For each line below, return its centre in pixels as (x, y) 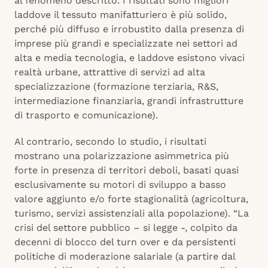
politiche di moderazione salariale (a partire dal (125, 257)
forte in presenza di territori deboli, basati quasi (127, 170)
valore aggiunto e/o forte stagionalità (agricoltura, (131, 199)
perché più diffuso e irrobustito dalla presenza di (129, 29)
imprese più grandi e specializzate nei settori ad (126, 44)
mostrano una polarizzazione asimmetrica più (122, 156)
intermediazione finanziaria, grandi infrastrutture (129, 101)
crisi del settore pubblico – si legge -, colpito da (126, 228)
